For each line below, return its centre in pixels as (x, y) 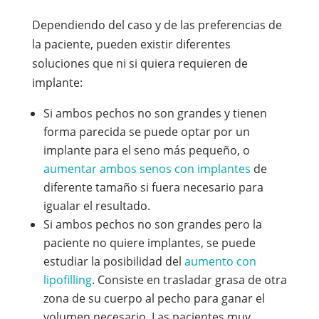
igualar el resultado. (96, 206)
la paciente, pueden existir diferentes (131, 44)
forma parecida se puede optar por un (146, 132)
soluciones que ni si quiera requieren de (140, 63)
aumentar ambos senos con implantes (147, 169)
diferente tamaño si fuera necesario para (153, 187)
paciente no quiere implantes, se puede (149, 243)
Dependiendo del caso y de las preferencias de (157, 25)
